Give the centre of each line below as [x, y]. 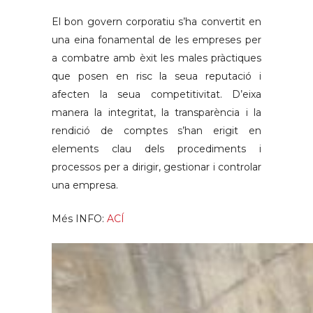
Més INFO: [79, 219]
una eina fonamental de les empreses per [156, 40]
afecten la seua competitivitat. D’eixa [156, 94]
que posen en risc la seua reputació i [156, 76]
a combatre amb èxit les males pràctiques [156, 58]
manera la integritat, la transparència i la [156, 112]
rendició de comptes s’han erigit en [156, 131]
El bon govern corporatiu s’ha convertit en [156, 22]
